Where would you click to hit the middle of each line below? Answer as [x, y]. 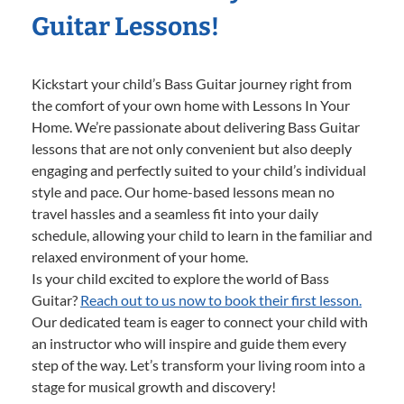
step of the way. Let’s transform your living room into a [198, 365]
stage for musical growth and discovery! [154, 387]
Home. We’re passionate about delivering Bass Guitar [196, 127]
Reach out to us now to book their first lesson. [221, 300]
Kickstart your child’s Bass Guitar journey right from [192, 84]
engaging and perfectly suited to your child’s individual [199, 170]
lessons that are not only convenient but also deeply [192, 149]
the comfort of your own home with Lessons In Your [191, 106]
